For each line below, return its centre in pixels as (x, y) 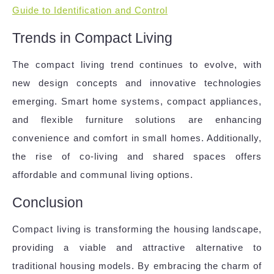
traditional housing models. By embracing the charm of (137, 266)
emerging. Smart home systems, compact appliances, (137, 102)
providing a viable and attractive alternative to (137, 248)
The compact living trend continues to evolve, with (137, 65)
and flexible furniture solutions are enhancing (137, 120)
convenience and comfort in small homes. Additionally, (137, 138)
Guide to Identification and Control (90, 10)
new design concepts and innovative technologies (137, 83)
